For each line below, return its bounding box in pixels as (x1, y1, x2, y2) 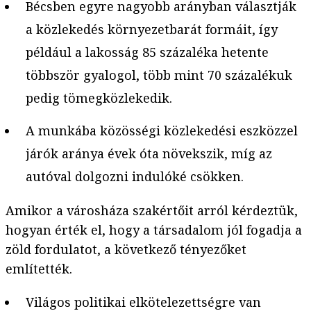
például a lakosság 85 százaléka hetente (25, 44, 269, 61)
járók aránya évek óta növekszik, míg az (25, 144, 272, 162)
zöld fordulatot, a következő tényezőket (6, 240, 246, 258)
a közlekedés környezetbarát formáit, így (25, 21, 278, 38)
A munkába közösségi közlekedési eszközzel (25, 121, 298, 139)
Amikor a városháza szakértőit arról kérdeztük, (6, 201, 298, 219)
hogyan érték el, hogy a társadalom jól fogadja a (6, 221, 302, 238)
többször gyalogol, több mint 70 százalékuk (25, 67, 292, 84)
